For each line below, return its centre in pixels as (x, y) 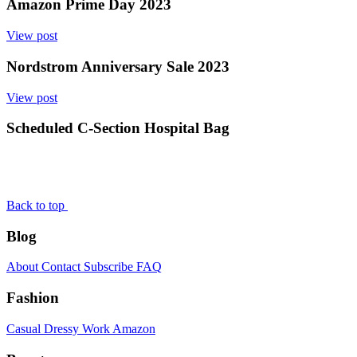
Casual (25, 328)
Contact (63, 267)
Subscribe (110, 267)
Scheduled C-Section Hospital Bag (118, 128)
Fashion (33, 298)
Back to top (37, 205)
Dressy (63, 328)
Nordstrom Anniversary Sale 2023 (118, 66)
